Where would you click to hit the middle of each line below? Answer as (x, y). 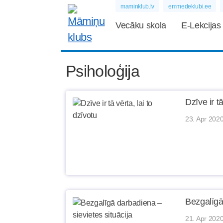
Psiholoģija (103, 71)
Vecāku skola (141, 25)
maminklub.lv (138, 6)
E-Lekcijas (201, 25)
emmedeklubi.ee (190, 6)
